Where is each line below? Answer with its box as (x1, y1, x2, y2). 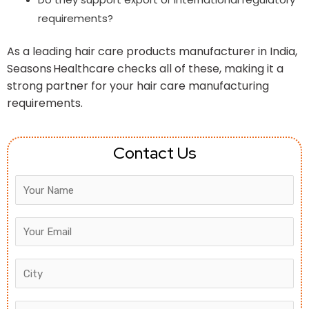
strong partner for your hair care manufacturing (7, 78, 269, 94)
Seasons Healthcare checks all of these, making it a (7, 61, 283, 77)
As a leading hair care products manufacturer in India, (7, 43, 297, 60)
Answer (25, 177, 62, 192)
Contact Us (112, 142, 197, 164)
